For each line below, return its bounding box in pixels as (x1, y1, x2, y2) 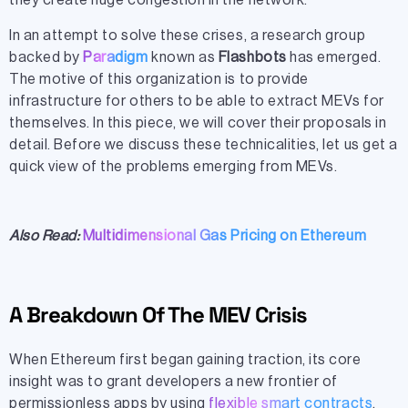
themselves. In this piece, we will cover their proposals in (9, 115, 387, 130)
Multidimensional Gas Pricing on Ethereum (82, 229, 367, 244)
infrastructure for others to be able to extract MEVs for (9, 93, 384, 108)
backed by (9, 49, 84, 65)
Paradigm (83, 49, 148, 65)
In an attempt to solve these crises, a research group (9, 27, 366, 43)
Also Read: (9, 229, 80, 244)
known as (151, 49, 219, 65)
